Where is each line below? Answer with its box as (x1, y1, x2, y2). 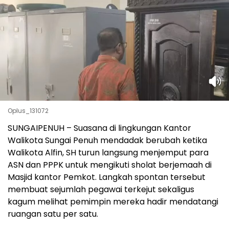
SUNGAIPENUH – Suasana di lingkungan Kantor (8, 122, 191, 134)
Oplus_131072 (8, 106, 49, 116)
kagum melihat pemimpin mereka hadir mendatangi (8, 196, 218, 208)
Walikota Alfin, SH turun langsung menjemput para (8, 147, 209, 159)
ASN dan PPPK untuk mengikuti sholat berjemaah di (8, 159, 212, 171)
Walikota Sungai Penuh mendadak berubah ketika (8, 134, 207, 147)
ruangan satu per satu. (8, 208, 98, 220)
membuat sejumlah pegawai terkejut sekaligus (8, 184, 194, 196)
